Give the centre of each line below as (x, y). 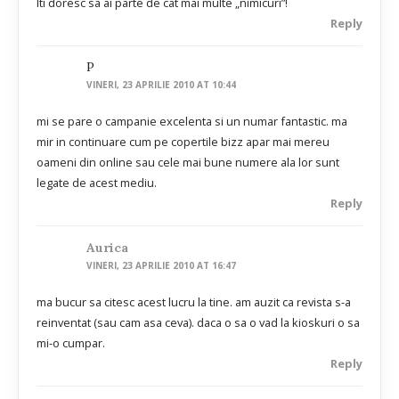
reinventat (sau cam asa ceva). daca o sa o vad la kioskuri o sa (198, 322)
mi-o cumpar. (71, 342)
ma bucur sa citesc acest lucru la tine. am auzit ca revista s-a (194, 301)
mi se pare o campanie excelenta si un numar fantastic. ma (192, 122)
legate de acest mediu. (97, 183)
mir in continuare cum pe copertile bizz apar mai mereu (183, 142)
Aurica (108, 247)
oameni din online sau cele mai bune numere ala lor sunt (188, 163)
